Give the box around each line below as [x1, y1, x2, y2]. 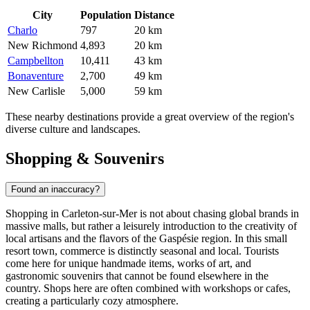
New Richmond [8, 39, 77, 52]
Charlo [8, 24, 37, 37]
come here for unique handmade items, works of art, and [6, 257, 251, 269]
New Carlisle [8, 85, 65, 98]
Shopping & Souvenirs [6, 149, 164, 168]
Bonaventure [8, 70, 64, 82]
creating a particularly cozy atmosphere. [6, 294, 179, 307]
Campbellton [8, 55, 64, 67]
